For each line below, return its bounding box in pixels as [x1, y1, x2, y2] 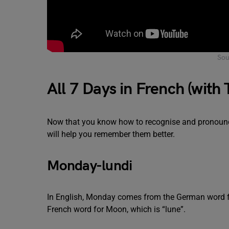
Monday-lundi [47, 157, 132, 174]
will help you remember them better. [47, 129, 177, 139]
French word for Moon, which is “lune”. [47, 204, 188, 214]
